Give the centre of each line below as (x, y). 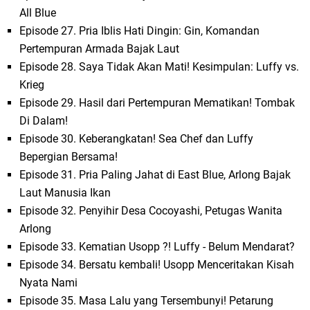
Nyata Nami (49, 283)
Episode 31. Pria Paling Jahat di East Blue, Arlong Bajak (155, 175)
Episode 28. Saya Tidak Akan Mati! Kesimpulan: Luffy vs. (159, 67)
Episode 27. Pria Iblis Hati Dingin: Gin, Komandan (140, 31)
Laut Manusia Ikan (65, 193)
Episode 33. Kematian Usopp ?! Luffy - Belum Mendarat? (157, 247)
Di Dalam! (44, 121)
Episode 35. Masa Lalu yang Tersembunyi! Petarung (147, 301)
